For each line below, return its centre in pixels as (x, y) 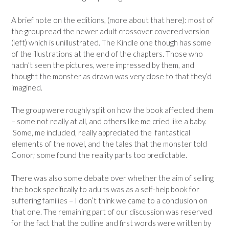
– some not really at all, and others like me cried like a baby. (109, 121)
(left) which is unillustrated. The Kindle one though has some (111, 42)
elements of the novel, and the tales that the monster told (109, 144)
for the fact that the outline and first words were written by (111, 223)
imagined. (27, 87)
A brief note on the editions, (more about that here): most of (112, 20)
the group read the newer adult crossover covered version (110, 31)
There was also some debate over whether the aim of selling (112, 178)
